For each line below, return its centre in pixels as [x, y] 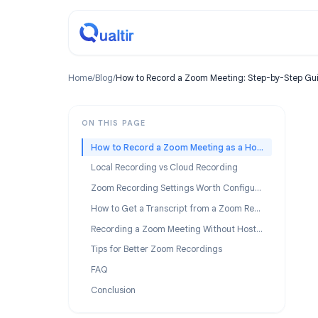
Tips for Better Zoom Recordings [174, 277]
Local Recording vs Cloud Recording [182, 186]
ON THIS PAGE [126, 137]
